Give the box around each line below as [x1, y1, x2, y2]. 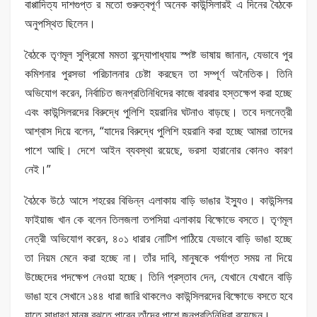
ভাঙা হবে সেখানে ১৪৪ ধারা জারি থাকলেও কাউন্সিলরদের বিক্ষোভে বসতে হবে [25, 287, 292, 304]
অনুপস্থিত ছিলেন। [25, 15, 96, 31]
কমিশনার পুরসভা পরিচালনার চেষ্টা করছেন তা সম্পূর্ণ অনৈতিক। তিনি [25, 65, 292, 81]
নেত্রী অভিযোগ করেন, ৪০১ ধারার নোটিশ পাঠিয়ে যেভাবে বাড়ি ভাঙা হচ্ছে [25, 230, 292, 246]
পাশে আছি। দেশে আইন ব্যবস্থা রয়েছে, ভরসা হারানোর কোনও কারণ [25, 142, 292, 158]
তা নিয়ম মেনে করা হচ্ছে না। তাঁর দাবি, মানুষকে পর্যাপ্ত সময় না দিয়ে [25, 249, 292, 265]
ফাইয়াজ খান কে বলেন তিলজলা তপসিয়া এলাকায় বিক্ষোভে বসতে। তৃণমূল [25, 211, 292, 227]
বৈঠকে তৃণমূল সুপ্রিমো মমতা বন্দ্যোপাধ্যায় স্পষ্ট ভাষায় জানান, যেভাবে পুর [25, 46, 292, 62]
